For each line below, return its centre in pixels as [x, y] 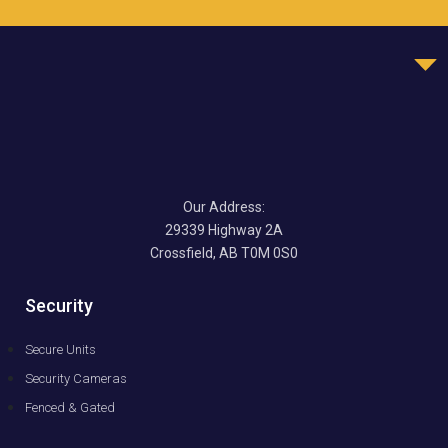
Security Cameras [76, 379]
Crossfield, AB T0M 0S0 [224, 253]
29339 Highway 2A [224, 230]
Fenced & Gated [70, 408]
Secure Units [60, 350]
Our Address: [224, 207]
